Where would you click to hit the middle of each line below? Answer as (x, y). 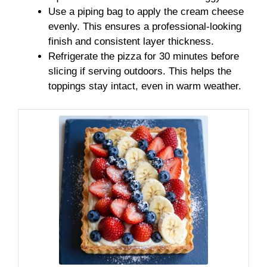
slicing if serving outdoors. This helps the (140, 72)
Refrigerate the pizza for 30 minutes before (144, 57)
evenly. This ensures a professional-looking (145, 27)
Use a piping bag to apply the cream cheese (146, 12)
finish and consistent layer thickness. (131, 42)
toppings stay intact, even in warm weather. (145, 86)
